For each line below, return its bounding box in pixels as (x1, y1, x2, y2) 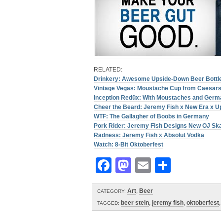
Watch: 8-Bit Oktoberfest (94, 141, 163, 148)
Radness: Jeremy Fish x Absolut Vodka (94, 132, 204, 139)
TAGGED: (97, 200, 119, 206)
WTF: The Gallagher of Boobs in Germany (94, 113, 209, 120)
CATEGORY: (97, 188, 126, 194)
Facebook (111, 156, 186, 174)
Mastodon (131, 156, 207, 174)
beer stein (121, 199, 149, 206)
